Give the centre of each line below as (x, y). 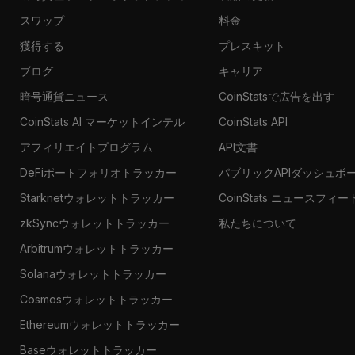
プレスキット (252, 45)
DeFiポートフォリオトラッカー (98, 172)
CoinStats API (254, 121)
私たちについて (258, 223)
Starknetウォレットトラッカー (97, 197)
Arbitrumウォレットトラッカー (96, 248)
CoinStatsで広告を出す (277, 96)
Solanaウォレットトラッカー (93, 273)
